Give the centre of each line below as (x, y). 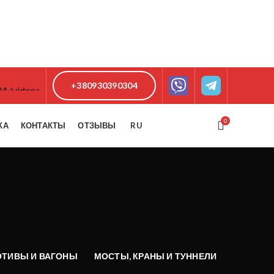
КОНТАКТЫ (43, 125)
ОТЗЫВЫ (97, 125)
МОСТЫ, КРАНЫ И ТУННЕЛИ (155, 256)
